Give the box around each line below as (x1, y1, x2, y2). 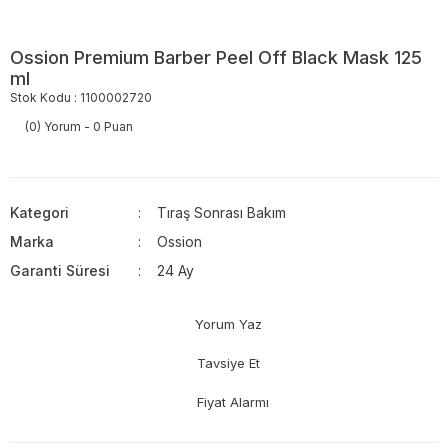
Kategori (10, 203, 69, 221)
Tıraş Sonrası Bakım (157, 203, 287, 221)
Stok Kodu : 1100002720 (10, 89, 152, 105)
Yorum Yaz (194, 315, 262, 332)
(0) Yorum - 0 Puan (25, 118, 133, 134)
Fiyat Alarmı (197, 393, 269, 410)
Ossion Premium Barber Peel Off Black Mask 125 (10, 46, 422, 68)
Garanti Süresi (10, 261, 110, 279)
